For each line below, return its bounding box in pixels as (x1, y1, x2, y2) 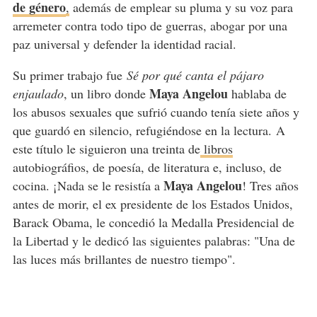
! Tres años (241, 177, 299, 195)
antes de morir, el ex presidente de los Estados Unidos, (12, 195, 293, 213)
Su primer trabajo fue (12, 67, 127, 84)
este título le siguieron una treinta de (12, 140, 200, 158)
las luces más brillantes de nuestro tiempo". (12, 250, 244, 268)
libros (200, 140, 233, 158)
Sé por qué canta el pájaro (126, 67, 264, 84)
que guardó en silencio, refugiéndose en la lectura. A (12, 122, 285, 139)
